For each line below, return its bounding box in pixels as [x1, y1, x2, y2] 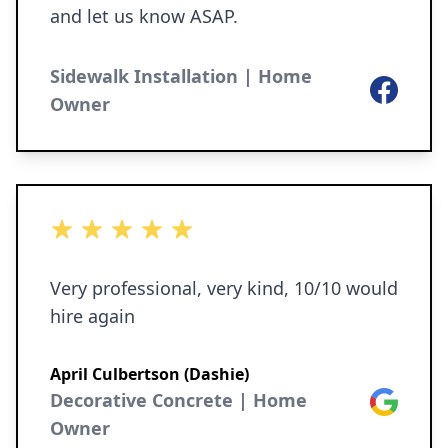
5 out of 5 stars [49, 218, 163, 240]
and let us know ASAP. [50, 4, 238, 28]
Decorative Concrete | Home [50, 388, 307, 412]
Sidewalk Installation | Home [50, 64, 312, 88]
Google [369, 388, 424, 410]
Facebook [369, 76, 442, 98]
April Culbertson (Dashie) [50, 363, 249, 385]
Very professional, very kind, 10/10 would [50, 276, 398, 300]
